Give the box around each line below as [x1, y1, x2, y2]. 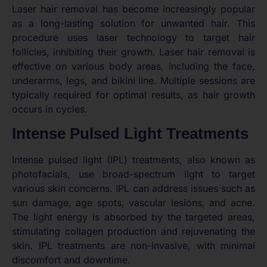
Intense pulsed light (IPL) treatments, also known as [12, 154, 255, 166]
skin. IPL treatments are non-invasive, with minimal [12, 240, 255, 252]
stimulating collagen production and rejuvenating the [12, 225, 255, 238]
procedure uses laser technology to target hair [12, 31, 255, 44]
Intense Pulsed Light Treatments [12, 125, 249, 143]
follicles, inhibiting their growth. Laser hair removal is [12, 45, 255, 58]
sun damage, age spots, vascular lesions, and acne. [12, 197, 255, 209]
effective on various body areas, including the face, [12, 60, 255, 72]
